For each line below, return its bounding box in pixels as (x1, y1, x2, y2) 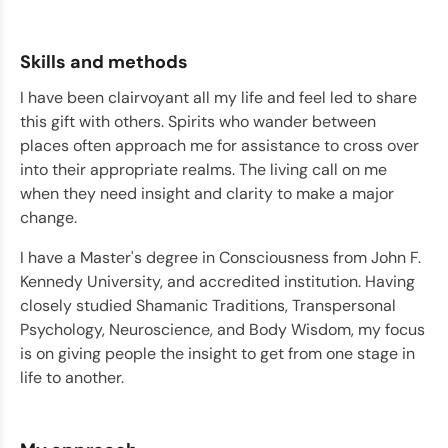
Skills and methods (20, 50, 188, 74)
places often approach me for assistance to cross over (20, 135, 419, 156)
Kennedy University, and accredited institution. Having (20, 271, 415, 292)
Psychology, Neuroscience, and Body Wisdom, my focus (20, 319, 425, 340)
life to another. (20, 367, 124, 388)
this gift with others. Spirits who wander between (20, 111, 376, 132)
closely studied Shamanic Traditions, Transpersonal (20, 295, 396, 316)
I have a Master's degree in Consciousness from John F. (20, 247, 421, 268)
